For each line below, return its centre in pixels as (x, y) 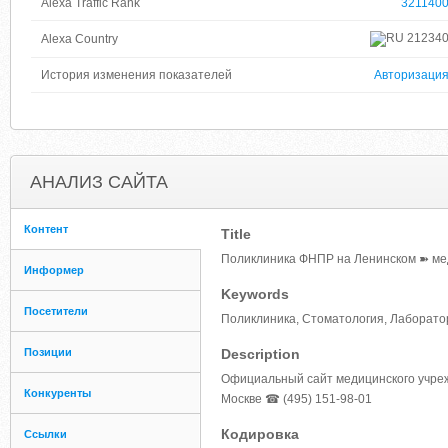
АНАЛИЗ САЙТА (99, 182)
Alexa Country (79, 39)
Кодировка (260, 434)
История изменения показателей (136, 75)
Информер (54, 270)
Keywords (255, 294)
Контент (46, 229)
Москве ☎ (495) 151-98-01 (296, 399)
